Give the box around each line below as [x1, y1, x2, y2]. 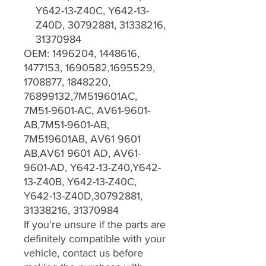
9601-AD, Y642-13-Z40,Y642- [24, 161, 161, 174]
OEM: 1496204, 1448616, [24, 47, 140, 60]
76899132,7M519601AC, [24, 90, 137, 103]
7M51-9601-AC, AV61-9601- [24, 104, 150, 117]
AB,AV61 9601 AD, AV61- [24, 147, 141, 160]
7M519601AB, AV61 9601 [24, 133, 141, 145]
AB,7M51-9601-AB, [24, 119, 109, 131]
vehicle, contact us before [24, 247, 143, 259]
